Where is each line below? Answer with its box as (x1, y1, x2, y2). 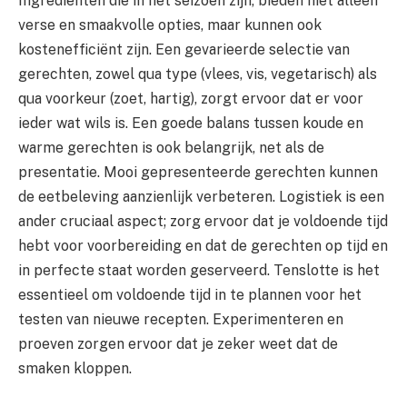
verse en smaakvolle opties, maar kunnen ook (18, 15, 322, 34)
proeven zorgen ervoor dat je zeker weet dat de (18, 334, 338, 352)
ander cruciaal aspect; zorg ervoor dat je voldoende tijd (18, 212, 388, 230)
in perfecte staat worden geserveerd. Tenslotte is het (18, 261, 380, 279)
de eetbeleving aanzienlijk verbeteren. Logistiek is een (18, 187, 384, 205)
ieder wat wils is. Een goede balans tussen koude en (18, 114, 363, 132)
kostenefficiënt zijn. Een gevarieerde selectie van (18, 40, 350, 58)
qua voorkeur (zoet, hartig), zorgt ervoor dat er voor (18, 89, 363, 107)
